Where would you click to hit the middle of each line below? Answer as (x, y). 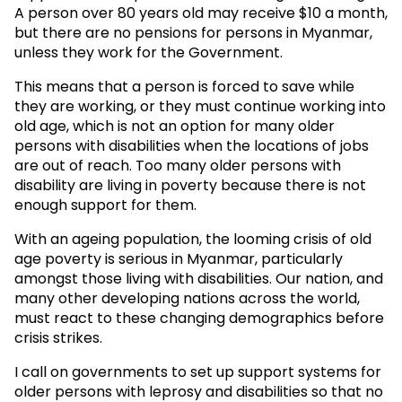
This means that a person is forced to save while (184, 86)
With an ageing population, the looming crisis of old (193, 239)
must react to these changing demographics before (199, 318)
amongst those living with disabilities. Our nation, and (199, 278)
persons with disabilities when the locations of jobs (192, 145)
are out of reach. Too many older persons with (178, 165)
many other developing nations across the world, (187, 298)
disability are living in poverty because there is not (190, 185)
